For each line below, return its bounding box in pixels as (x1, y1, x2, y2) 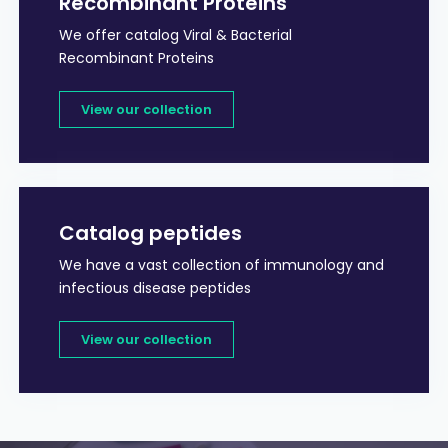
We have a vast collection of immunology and (58, 255, 384, 276)
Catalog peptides (58, 219, 242, 248)
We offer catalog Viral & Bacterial (58, 25, 292, 46)
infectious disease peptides (58, 278, 251, 299)
